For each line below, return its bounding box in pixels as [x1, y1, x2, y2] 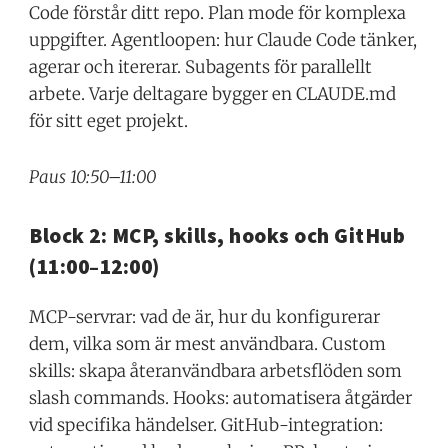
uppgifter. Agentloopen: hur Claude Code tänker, [29, 28, 418, 51]
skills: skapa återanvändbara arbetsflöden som [29, 360, 403, 383]
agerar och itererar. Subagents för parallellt [29, 55, 373, 78]
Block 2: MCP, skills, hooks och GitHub [29, 222, 406, 250]
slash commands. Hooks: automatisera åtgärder [29, 387, 413, 410]
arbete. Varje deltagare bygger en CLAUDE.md [29, 82, 397, 105]
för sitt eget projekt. [29, 109, 189, 132]
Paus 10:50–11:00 [29, 166, 157, 189]
